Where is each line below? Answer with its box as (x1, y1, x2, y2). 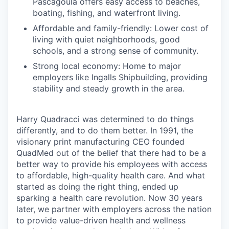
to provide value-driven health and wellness (16, 215, 186, 226)
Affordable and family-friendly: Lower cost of (33, 23, 209, 34)
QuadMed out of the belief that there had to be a (16, 148, 206, 158)
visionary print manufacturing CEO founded (16, 136, 185, 147)
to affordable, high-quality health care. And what (16, 170, 205, 181)
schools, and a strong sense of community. (33, 45, 198, 56)
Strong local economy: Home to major (33, 61, 181, 72)
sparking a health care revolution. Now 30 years (16, 193, 202, 203)
